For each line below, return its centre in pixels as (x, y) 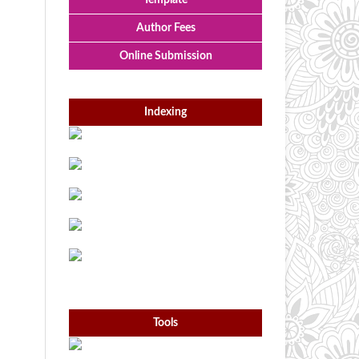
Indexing (165, 113)
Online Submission (165, 56)
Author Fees (165, 28)
